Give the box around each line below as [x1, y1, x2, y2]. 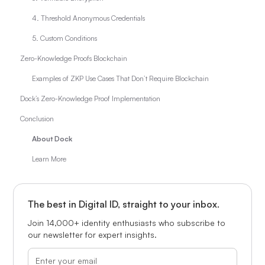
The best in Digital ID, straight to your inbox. [28, 198, 220, 210]
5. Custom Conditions [32, 34, 98, 43]
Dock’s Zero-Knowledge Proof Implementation [20, 94, 161, 103]
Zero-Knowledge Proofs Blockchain [20, 54, 128, 63]
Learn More [32, 154, 67, 163]
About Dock [32, 134, 73, 143]
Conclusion [20, 114, 54, 123]
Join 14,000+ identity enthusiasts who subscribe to [28, 218, 226, 228]
